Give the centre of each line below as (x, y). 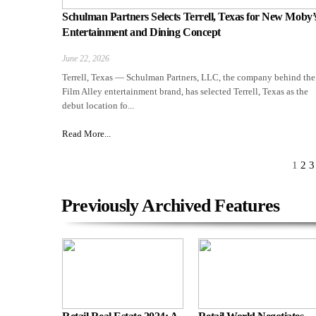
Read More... (86, 134)
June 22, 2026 (86, 59)
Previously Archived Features (171, 206)
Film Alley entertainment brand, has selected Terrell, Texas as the (185, 92)
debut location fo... (98, 106)
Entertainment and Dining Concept (141, 32)
